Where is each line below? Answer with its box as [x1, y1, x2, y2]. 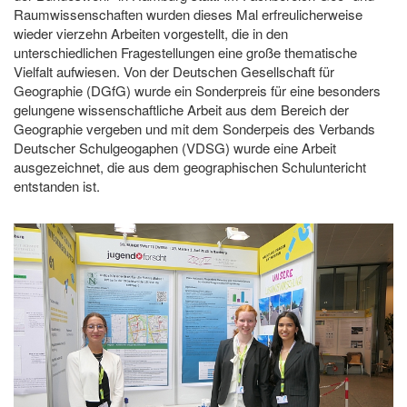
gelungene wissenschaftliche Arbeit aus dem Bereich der [14, 100, 349, 120]
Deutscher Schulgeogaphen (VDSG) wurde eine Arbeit [14, 138, 336, 158]
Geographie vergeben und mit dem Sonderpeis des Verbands [14, 119, 375, 139]
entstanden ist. [14, 176, 100, 196]
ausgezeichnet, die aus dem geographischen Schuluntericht [14, 157, 366, 177]
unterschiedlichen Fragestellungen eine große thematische [14, 43, 357, 63]
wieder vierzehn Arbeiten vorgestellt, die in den [14, 24, 288, 44]
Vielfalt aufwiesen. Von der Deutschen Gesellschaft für [14, 62, 334, 82]
